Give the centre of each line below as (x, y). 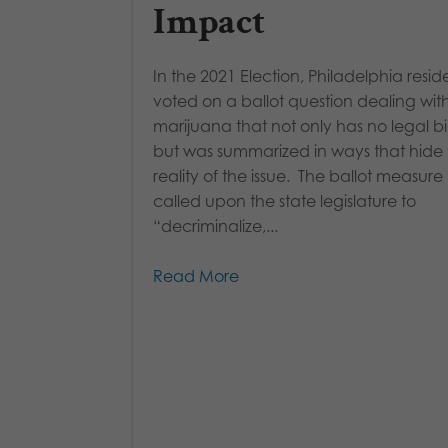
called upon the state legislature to (284, 201)
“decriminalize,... (215, 226)
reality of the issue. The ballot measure (298, 176)
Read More (196, 276)
